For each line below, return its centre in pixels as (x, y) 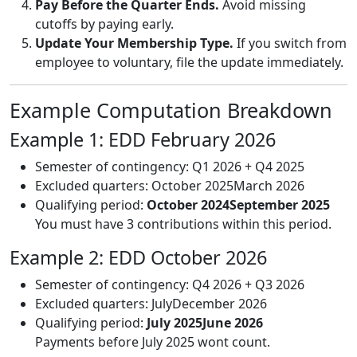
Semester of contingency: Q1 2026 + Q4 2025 (170, 166)
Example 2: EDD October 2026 (138, 257)
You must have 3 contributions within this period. (183, 224)
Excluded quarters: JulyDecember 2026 (151, 303)
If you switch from (290, 43)
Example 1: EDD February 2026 (143, 139)
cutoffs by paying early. (104, 24)
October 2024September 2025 (238, 204)
